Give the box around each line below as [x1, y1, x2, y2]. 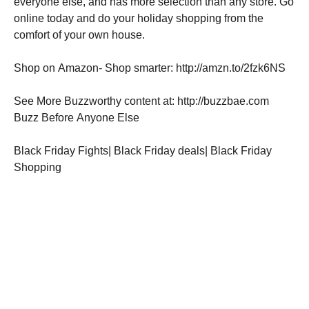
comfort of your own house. [14, 28, 145, 41]
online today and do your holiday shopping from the [14, 12, 263, 24]
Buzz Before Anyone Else [14, 111, 139, 123]
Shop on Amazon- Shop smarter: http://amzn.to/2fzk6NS [14, 61, 286, 74]
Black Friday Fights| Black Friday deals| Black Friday [14, 144, 272, 157]
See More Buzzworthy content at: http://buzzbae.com [14, 94, 269, 107]
